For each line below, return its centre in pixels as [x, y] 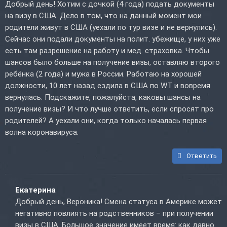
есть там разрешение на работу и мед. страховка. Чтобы [107, 51]
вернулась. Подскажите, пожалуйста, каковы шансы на [103, 98]
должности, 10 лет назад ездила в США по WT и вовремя [108, 86]
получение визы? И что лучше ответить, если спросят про [109, 109]
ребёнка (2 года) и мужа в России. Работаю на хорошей [103, 74]
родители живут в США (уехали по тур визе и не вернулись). [111, 28]
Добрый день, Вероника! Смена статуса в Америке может [119, 202]
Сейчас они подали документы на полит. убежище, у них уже [113, 39]
